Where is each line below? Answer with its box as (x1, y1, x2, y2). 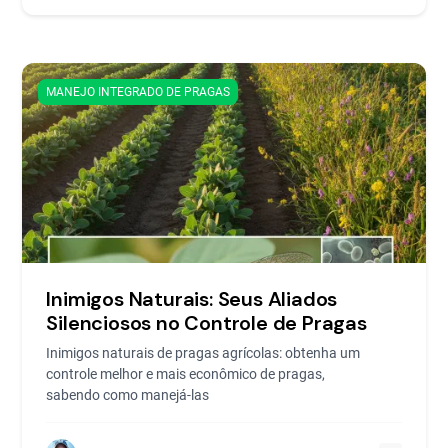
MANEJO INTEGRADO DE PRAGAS (46, 84, 231, 99)
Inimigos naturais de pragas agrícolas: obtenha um (46, 344, 361, 361)
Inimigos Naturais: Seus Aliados (46, 285, 338, 312)
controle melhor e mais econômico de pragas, (46, 365, 326, 382)
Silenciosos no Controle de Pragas (46, 309, 367, 336)
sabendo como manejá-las (46, 386, 210, 403)
